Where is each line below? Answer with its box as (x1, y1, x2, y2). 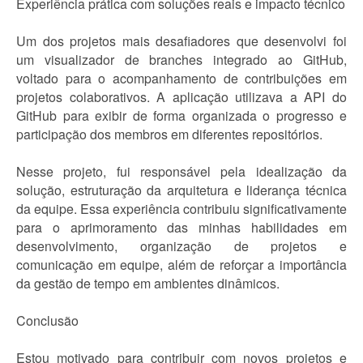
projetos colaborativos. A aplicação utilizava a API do (16, 88, 347, 106)
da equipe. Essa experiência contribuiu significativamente (16, 199, 347, 218)
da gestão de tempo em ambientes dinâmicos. (16, 274, 280, 293)
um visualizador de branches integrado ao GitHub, (16, 50, 347, 69)
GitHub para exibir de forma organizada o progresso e (16, 106, 347, 125)
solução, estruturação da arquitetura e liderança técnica (16, 181, 347, 199)
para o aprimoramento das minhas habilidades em (16, 218, 347, 237)
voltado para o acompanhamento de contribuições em (16, 69, 347, 88)
